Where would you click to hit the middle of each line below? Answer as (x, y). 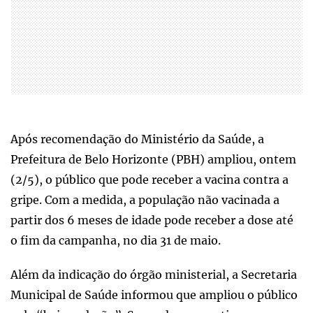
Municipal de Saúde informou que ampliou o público (154, 294)
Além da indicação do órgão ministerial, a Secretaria (154, 274)
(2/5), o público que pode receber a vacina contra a (150, 179)
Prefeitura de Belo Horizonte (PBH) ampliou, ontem (153, 159)
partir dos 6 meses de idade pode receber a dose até (152, 220)
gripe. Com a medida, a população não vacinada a (145, 199)
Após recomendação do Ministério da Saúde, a (137, 139)
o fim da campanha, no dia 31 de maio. (116, 240)
